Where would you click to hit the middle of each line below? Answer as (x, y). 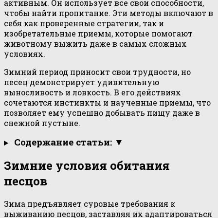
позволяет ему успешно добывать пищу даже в (102, 113)
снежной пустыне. (42, 123)
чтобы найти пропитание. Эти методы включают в (109, 13)
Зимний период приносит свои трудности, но (97, 72)
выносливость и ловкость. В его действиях (92, 92)
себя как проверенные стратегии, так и (84, 23)
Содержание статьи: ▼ (69, 142)
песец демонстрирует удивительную (82, 82)
